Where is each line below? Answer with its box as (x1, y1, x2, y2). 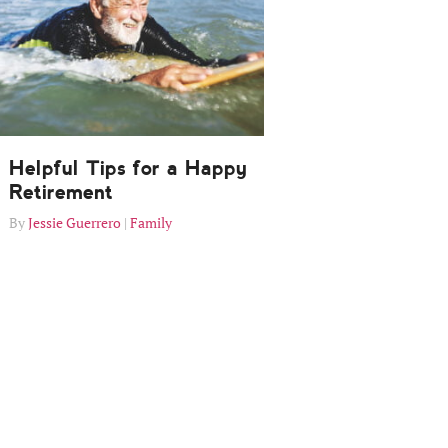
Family (130, 213, 172, 233)
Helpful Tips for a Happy (9, 156, 247, 181)
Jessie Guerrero (28, 213, 121, 233)
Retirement (9, 180, 113, 205)
